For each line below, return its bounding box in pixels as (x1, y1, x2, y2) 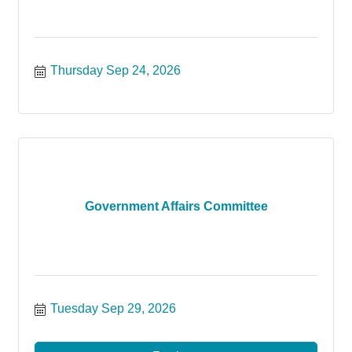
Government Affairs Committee (84, 200, 268, 213)
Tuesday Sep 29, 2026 (50, 302, 176, 315)
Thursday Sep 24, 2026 (50, 64, 181, 77)
